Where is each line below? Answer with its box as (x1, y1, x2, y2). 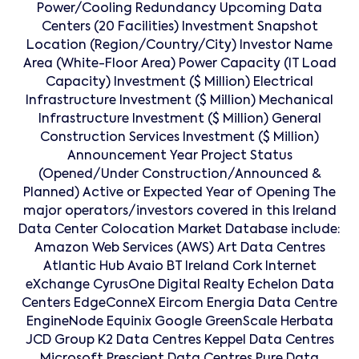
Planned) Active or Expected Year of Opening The (23, 187, 336, 200)
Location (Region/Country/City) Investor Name (26, 39, 333, 53)
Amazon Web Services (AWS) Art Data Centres (34, 242, 325, 256)
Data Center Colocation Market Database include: (18, 224, 341, 237)
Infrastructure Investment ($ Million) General (38, 113, 321, 127)
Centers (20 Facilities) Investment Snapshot (41, 21, 318, 34)
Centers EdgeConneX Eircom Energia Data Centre (22, 297, 337, 311)
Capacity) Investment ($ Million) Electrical (46, 76, 313, 90)
